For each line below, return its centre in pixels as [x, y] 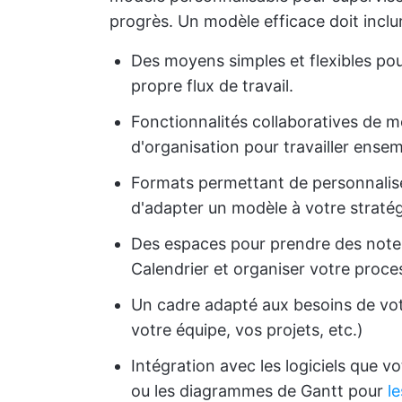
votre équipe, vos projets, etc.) [247, 330]
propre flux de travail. [212, 86]
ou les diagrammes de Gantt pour [259, 391]
